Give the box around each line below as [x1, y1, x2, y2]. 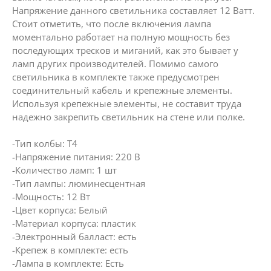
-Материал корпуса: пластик [12, 217, 136, 229]
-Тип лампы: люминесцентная [12, 177, 145, 189]
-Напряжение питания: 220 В [12, 151, 140, 163]
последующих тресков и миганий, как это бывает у [12, 44, 238, 56]
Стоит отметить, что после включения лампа [12, 18, 211, 30]
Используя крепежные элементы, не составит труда [12, 97, 241, 109]
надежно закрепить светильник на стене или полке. [12, 111, 245, 123]
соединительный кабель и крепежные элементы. [12, 84, 232, 96]
